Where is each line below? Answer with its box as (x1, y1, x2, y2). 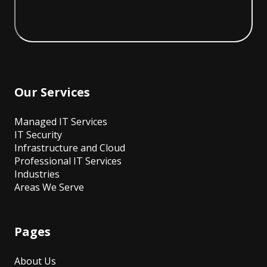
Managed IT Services (14, 114, 107, 128)
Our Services (14, 83, 90, 100)
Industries (14, 167, 60, 181)
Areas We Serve (14, 180, 84, 194)
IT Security (14, 128, 62, 141)
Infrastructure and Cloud (14, 141, 125, 154)
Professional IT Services (14, 154, 122, 167)
